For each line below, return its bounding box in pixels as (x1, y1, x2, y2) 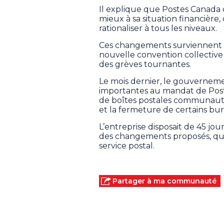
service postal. (99, 141, 154, 151)
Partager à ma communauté (112, 176, 216, 186)
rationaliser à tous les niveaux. (99, 23, 217, 33)
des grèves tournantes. (99, 59, 191, 69)
